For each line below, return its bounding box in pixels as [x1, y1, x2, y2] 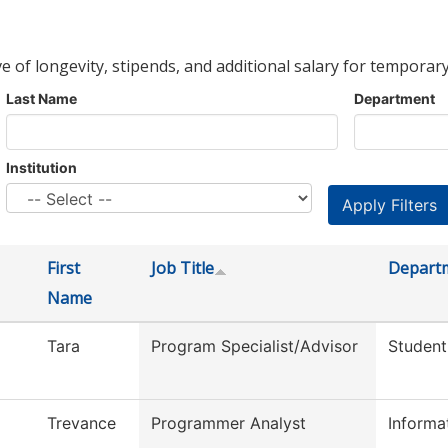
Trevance [47, 413, 116, 434]
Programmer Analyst [151, 413, 306, 434]
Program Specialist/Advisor [151, 336, 358, 357]
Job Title [151, 257, 214, 280]
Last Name [6, 90, 77, 108]
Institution [6, 159, 77, 177]
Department [354, 90, 435, 108]
